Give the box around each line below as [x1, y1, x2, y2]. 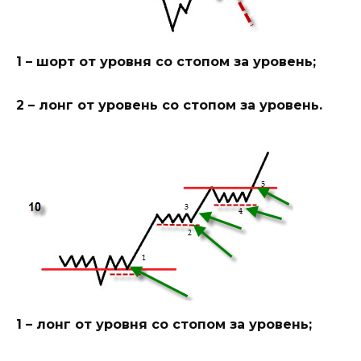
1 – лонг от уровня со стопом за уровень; [16, 317, 312, 333]
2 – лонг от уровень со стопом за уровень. [16, 98, 322, 114]
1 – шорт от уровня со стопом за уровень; [16, 53, 316, 69]
